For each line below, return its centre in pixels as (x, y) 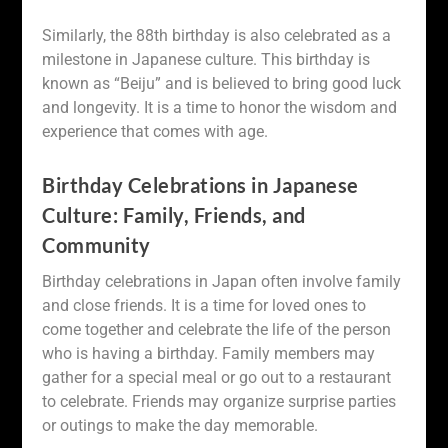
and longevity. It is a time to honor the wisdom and (220, 108)
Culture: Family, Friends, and (174, 214)
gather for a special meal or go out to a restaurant (217, 377)
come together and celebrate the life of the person (217, 329)
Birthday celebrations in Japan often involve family (222, 281)
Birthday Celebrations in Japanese (200, 184)
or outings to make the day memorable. (180, 425)
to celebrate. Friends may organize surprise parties (219, 401)
